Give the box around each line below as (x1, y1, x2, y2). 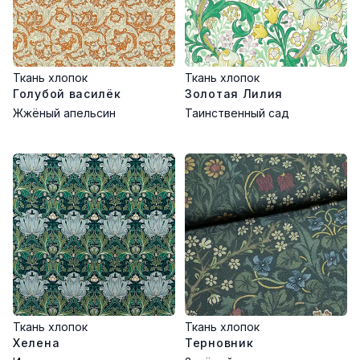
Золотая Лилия (185, 87, 284, 100)
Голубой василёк (13, 87, 121, 100)
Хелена (13, 336, 60, 350)
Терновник (185, 336, 254, 350)
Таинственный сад (185, 106, 289, 120)
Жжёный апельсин (13, 106, 116, 120)
